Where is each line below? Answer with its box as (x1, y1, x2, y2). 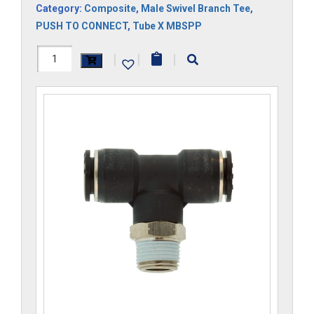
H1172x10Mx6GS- (35, 47, 149, 64)
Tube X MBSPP (132, 20, 202, 32)
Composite (84, 2, 136, 14)
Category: (36, 2, 84, 14)
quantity (35, 97, 84, 115)
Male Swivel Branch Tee (141, 2, 250, 14)
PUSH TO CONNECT (36, 20, 128, 32)
